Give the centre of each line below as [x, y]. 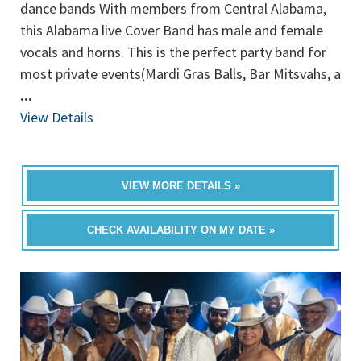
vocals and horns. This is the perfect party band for [173, 52]
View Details [57, 117]
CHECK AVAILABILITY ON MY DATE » [180, 230]
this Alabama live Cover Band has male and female [172, 30]
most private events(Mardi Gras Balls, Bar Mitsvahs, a [180, 74]
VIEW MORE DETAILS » [180, 186]
